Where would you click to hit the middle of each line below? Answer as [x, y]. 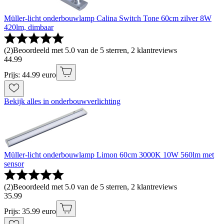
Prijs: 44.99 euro [30, 75]
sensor [14, 164]
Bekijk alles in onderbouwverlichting [62, 101]
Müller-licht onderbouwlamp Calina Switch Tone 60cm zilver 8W [108, 18]
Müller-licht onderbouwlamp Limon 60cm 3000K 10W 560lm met [109, 155]
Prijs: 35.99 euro [30, 211]
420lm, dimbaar [29, 27]
